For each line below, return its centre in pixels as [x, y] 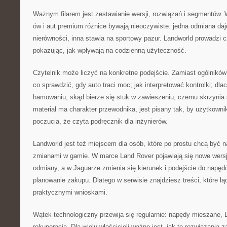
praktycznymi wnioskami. [70, 192]
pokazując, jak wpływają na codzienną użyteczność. [110, 50]
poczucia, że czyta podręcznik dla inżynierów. [100, 121]
